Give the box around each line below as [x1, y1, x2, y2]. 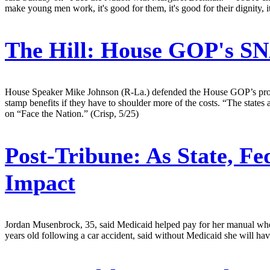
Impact [5, 169, 75, 195]
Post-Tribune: [5, 142, 141, 168]
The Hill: [5, 37, 95, 63]
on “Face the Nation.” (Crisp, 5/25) [5, 108, 139, 119]
